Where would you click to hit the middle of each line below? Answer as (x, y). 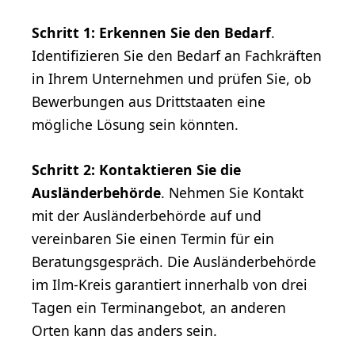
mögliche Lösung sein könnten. (135, 125)
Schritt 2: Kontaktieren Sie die (136, 170)
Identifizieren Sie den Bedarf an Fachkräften (177, 56)
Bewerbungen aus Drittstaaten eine (149, 102)
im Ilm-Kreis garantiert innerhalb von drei (170, 285)
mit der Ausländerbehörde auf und (147, 216)
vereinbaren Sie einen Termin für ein (153, 239)
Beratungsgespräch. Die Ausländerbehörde (174, 262)
